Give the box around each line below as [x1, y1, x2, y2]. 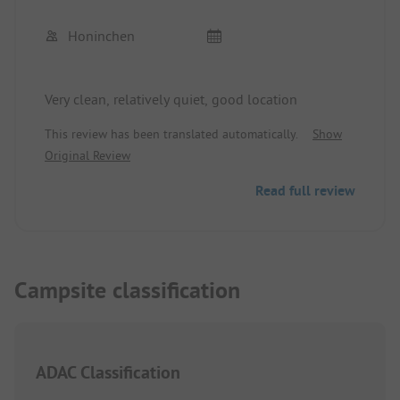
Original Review [45, 147, 130, 164]
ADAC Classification [36, 361, 180, 385]
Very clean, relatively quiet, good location [45, 90, 297, 109]
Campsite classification [14, 274, 240, 305]
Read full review [255, 181, 355, 201]
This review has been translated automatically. [45, 126, 298, 143]
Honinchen [68, 27, 135, 46]
